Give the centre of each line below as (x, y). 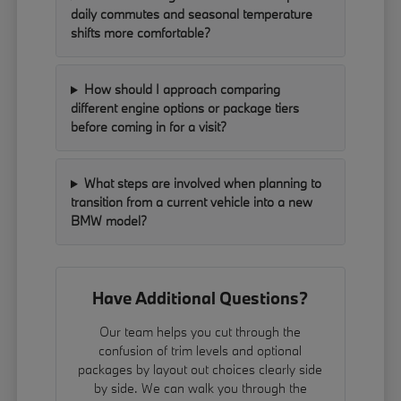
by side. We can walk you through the (200, 388)
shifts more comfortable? (141, 33)
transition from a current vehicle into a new (192, 202)
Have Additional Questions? (200, 299)
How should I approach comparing (182, 90)
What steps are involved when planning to (202, 183)
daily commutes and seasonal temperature (192, 14)
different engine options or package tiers (185, 108)
